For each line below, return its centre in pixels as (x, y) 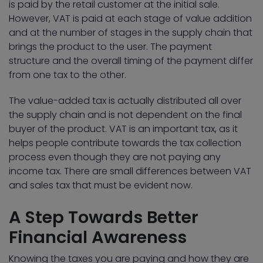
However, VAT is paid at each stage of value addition (130, 19)
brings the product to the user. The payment (110, 47)
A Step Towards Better (104, 218)
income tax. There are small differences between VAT (130, 171)
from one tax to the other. (68, 75)
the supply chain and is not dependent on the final (125, 115)
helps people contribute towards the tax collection (125, 143)
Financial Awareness (98, 237)
